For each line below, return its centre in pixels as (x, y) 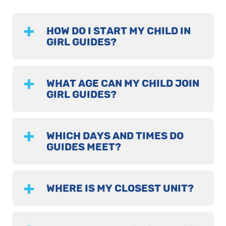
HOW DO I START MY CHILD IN (118, 31)
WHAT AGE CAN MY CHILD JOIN (123, 83)
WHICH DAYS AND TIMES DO (115, 136)
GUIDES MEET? (83, 147)
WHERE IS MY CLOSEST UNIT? (120, 188)
